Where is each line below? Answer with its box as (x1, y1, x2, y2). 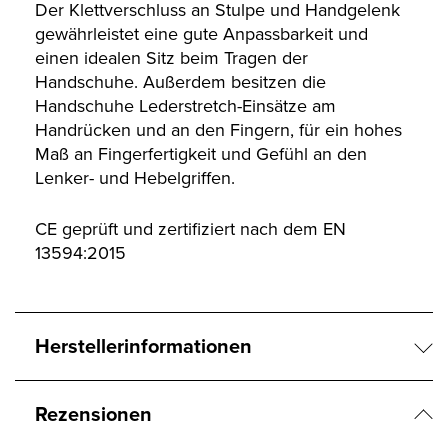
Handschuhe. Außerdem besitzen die (35, 69, 326, 96)
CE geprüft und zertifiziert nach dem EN (35, 216, 346, 243)
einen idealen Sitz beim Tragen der (35, 45, 308, 72)
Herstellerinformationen (35, 331, 252, 362)
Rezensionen (35, 399, 152, 430)
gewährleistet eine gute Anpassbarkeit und (35, 21, 368, 48)
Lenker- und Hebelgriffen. (35, 165, 235, 192)
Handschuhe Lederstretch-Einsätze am (35, 93, 336, 120)
